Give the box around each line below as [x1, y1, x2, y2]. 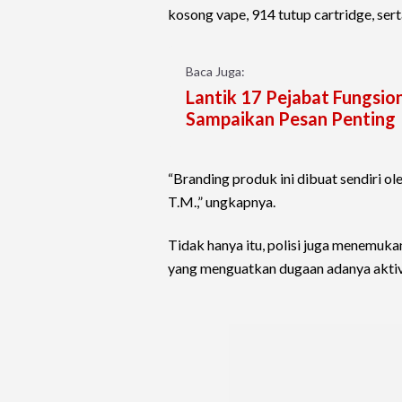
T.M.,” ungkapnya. [168, 193, 275, 211]
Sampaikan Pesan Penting [186, 108, 396, 130]
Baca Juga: [186, 64, 245, 80]
